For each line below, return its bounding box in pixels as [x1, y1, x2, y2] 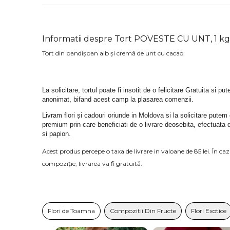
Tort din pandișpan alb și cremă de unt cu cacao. [42, 49, 185, 57]
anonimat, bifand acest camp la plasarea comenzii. [42, 95, 194, 103]
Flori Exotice [191, 207, 226, 215]
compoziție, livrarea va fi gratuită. [42, 160, 144, 168]
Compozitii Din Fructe [110, 207, 176, 215]
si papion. [42, 130, 71, 138]
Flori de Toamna [48, 207, 95, 215]
